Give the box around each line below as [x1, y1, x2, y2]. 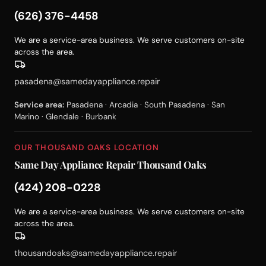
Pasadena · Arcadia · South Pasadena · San [64, 99, 225, 110]
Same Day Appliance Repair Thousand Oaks [14, 157, 207, 171]
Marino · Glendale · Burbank [14, 111, 116, 122]
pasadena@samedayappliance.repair [14, 76, 160, 87]
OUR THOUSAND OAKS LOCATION [14, 142, 160, 153]
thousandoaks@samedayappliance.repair [14, 248, 177, 259]
